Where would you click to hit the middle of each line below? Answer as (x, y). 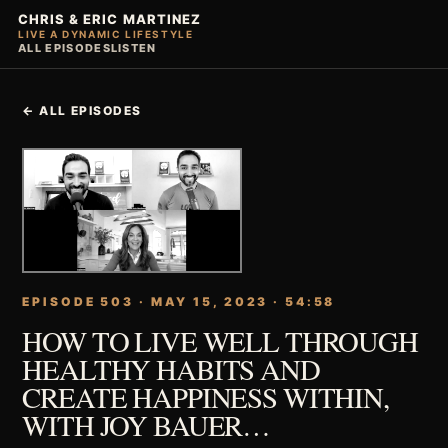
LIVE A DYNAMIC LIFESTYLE (106, 34)
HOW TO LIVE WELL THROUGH (220, 341)
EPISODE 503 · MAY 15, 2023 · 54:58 (179, 302)
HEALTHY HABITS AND (171, 369)
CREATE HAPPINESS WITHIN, (205, 397)
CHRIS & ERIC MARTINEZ (109, 19)
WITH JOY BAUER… (146, 425)
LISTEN (133, 48)
